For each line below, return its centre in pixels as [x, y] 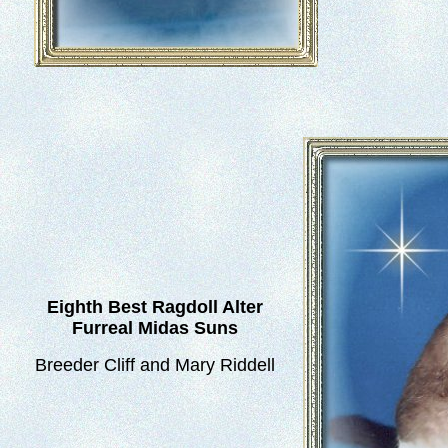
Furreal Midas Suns [155, 328]
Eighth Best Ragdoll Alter [155, 307]
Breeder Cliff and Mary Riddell [155, 365]
